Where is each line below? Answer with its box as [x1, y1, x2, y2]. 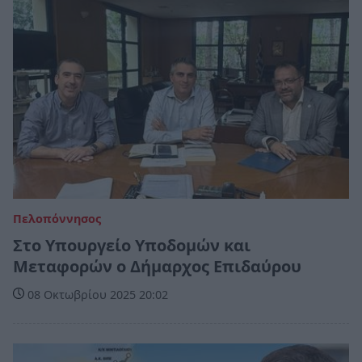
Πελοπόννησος [13, 211, 101, 227]
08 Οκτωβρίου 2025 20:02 [24, 287, 168, 303]
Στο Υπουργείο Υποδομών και [13, 234, 250, 257]
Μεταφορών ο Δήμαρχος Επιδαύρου [13, 255, 301, 278]
